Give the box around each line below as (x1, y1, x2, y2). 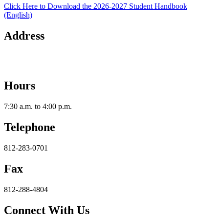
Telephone (4, 121, 55, 134)
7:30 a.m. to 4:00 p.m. (4, 102, 72, 111)
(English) (4, 10, 32, 19)
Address (4, 29, 44, 42)
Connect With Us (4, 203, 89, 217)
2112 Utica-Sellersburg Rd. (4, 52, 88, 61)
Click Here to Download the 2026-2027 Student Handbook (4, 1, 187, 10)
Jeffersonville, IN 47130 (4, 61, 79, 69)
